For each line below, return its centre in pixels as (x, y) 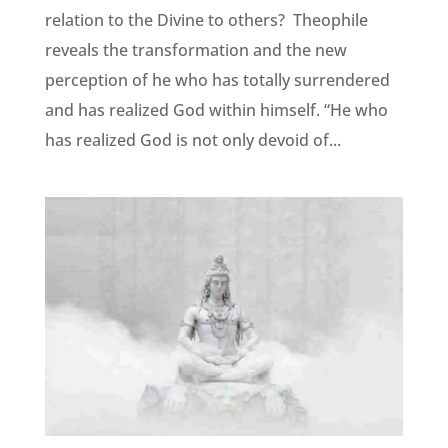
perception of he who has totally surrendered (217, 80)
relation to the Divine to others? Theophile (206, 20)
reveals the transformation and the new (195, 50)
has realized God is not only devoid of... (192, 140)
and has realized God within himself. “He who (216, 110)
